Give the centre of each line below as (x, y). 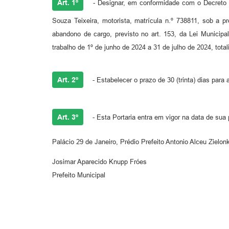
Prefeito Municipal (79, 175)
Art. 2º (68, 79)
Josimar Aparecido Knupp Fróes (99, 162)
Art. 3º (68, 117)
